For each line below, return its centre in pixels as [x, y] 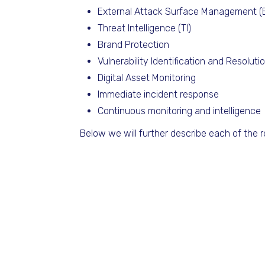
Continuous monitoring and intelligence [179, 111]
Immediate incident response [158, 94]
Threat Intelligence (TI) [144, 28]
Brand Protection [133, 45]
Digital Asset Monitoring [147, 78]
